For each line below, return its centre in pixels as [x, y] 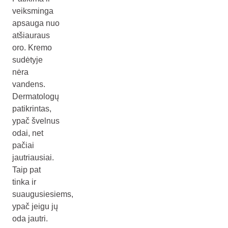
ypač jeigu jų [35, 206]
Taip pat [26, 170]
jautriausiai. [33, 158]
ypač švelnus [36, 121]
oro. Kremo [32, 48]
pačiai [23, 145]
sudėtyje [27, 60]
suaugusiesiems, [43, 194]
